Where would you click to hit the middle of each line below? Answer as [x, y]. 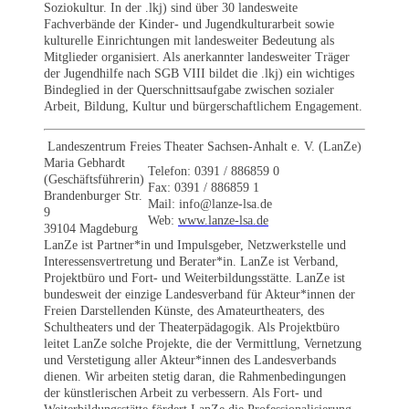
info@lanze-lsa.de [225, 204]
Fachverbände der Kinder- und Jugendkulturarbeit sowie [189, 24]
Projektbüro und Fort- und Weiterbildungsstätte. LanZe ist [194, 278]
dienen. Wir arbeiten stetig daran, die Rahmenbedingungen [195, 376]
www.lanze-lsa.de [223, 220]
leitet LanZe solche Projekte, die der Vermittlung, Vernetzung [203, 343]
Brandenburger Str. [93, 195]
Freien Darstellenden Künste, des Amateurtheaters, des [184, 310]
